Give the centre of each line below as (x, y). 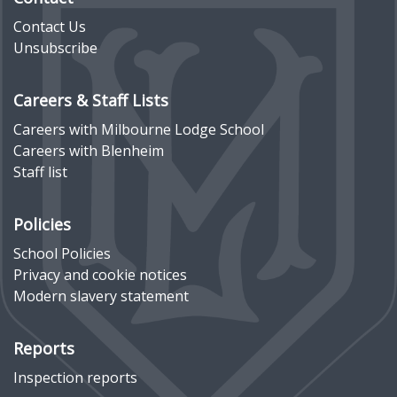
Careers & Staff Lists (91, 100)
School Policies (62, 253)
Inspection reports (75, 377)
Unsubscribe (55, 47)
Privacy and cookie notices (100, 274)
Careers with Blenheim (89, 150)
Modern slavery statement (101, 296)
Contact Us (50, 26)
